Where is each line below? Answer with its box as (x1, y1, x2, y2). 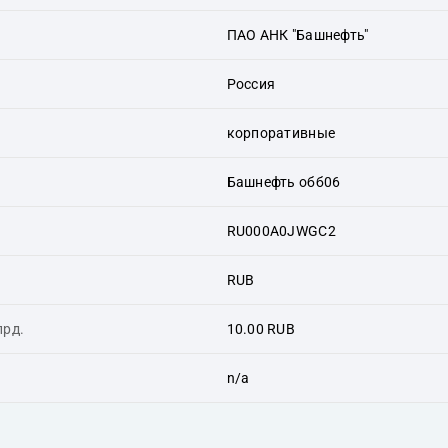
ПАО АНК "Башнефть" (226, 26, 369, 43)
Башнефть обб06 (226, 173, 341, 190)
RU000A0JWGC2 (226, 222, 336, 239)
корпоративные (226, 124, 336, 141)
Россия (226, 75, 276, 92)
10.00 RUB (226, 320, 296, 337)
